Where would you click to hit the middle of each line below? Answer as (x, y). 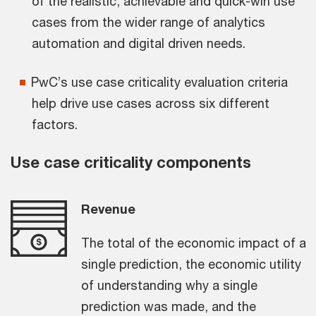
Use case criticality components (131, 162)
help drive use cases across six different (151, 103)
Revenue (108, 208)
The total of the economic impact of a (194, 242)
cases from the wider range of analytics (148, 22)
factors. (55, 124)
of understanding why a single (169, 285)
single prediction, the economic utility (191, 263)
